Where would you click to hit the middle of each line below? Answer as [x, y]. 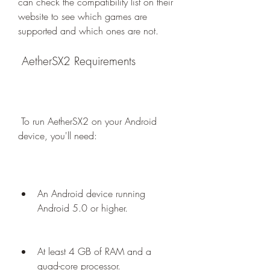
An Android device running [91, 193]
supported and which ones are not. [88, 31]
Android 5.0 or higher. [83, 208]
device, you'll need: [58, 136]
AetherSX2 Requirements [79, 61]
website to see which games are [83, 16]
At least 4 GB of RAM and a [94, 251]
